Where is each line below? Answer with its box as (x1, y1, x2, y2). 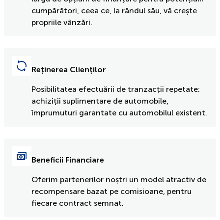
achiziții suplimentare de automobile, (31, 96, 168, 106)
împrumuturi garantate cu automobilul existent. (31, 108, 207, 117)
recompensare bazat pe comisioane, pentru (31, 186, 192, 196)
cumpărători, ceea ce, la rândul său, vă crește (31, 5, 197, 15)
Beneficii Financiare (31, 155, 104, 165)
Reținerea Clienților (31, 64, 106, 74)
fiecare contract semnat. (31, 198, 124, 208)
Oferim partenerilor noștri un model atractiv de (31, 174, 206, 184)
